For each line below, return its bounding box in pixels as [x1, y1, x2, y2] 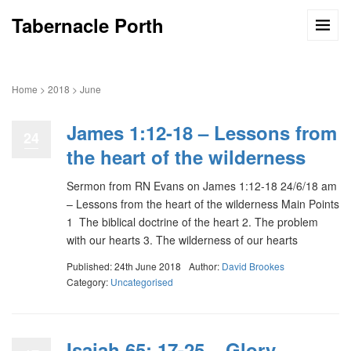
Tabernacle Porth [12, 12, 164, 38]
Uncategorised [110, 274, 173, 288]
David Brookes [222, 259, 284, 273]
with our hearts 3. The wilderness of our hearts [67, 232, 298, 248]
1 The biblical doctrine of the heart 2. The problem [67, 214, 318, 230]
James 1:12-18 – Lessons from [67, 119, 337, 146]
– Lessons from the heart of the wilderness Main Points [67, 196, 339, 212]
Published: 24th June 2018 [67, 259, 181, 273]
